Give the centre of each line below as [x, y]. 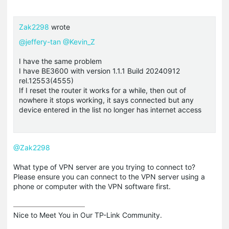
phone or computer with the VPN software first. [92, 187]
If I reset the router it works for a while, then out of [102, 90]
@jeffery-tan [40, 42]
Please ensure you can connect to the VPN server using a [109, 177]
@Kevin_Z [79, 42]
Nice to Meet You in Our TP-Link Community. [88, 215]
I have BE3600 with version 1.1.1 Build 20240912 [99, 71]
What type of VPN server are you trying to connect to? [104, 167]
